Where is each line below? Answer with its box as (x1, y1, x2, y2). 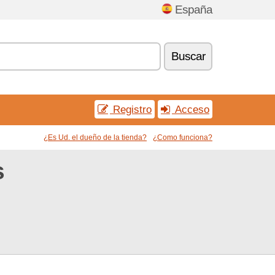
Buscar (171, 50, 205, 63)
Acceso (172, 103, 209, 115)
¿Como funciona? (153, 133, 212, 142)
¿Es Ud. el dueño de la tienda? (44, 133, 147, 142)
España (175, 3, 212, 16)
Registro (110, 103, 152, 115)
